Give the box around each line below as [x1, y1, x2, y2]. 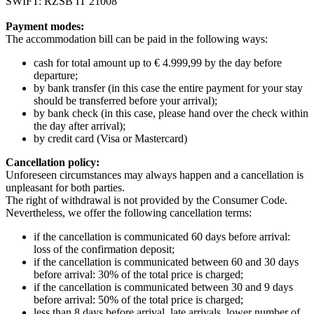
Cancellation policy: [6, 156, 100, 168]
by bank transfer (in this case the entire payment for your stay [34, 81, 303, 94]
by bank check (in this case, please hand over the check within [34, 107, 308, 119]
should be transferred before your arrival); [34, 94, 217, 107]
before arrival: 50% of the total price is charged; [34, 293, 243, 306]
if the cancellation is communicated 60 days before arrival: [34, 230, 290, 243]
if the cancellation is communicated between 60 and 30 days [34, 255, 299, 268]
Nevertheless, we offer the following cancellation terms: [6, 206, 252, 219]
